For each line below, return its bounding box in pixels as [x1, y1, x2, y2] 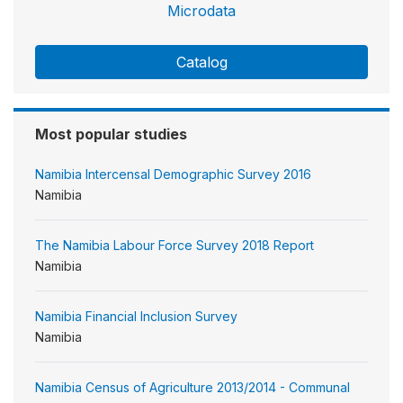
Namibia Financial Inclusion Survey [35, 308, 237, 324]
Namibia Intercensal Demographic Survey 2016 [35, 166, 311, 182]
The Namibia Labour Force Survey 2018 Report [35, 237, 314, 253]
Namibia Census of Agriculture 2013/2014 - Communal [35, 379, 350, 395]
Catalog [175, 52, 228, 71]
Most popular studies [35, 124, 187, 143]
